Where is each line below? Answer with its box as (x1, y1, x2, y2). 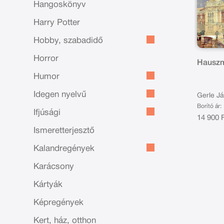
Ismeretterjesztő (33, 127, 95, 134)
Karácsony (33, 163, 74, 170)
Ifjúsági (33, 109, 61, 116)
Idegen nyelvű (33, 91, 86, 98)
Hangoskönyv (33, 1, 86, 8)
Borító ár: (197, 103, 222, 109)
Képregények (33, 199, 84, 206)
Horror (33, 55, 59, 62)
